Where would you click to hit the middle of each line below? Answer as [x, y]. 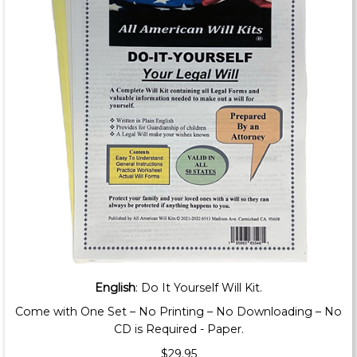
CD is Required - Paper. [178, 330]
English [115, 287]
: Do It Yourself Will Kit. [199, 287]
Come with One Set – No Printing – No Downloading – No [178, 312]
